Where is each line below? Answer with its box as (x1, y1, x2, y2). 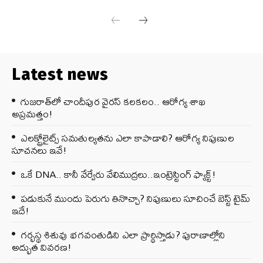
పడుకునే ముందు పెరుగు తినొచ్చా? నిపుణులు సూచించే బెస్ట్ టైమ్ (21, 188, 250, 208)
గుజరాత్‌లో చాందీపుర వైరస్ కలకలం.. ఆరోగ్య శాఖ (21, 91, 205, 111)
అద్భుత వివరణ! (12, 237, 72, 257)
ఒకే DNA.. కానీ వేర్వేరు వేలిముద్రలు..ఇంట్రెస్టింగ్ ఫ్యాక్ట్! (21, 164, 216, 184)
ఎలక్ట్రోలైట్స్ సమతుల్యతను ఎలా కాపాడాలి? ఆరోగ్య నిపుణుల (21, 127, 234, 147)
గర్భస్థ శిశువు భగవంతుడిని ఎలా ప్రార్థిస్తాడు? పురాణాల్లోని (21, 224, 225, 244)
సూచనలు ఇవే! (12, 140, 67, 160)
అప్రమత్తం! (12, 103, 53, 123)
